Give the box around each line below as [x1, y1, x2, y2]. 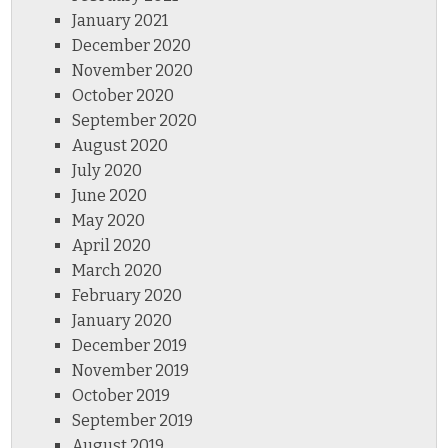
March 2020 [72, 261, 163, 281]
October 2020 [72, 86, 175, 106]
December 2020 [72, 36, 192, 56]
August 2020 [72, 136, 169, 156]
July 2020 [72, 161, 143, 181]
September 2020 [72, 111, 198, 131]
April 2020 [72, 236, 152, 256]
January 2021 [72, 11, 169, 31]
